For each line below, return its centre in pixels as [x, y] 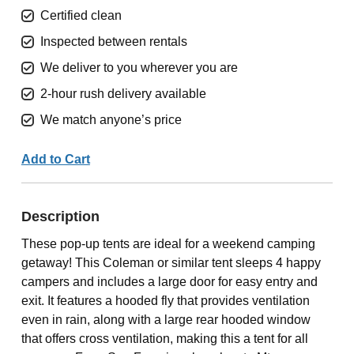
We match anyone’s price [111, 120]
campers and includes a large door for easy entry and [169, 282]
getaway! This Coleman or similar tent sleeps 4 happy [171, 263]
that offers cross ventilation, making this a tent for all [164, 339]
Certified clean [81, 15]
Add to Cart [55, 159]
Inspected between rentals [113, 41]
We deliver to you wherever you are [139, 68]
